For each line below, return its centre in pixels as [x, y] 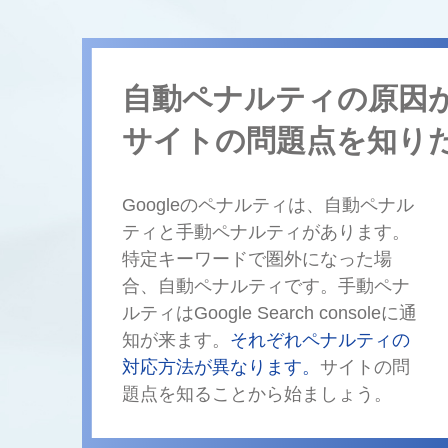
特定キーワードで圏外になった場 [257, 259]
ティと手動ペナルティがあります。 [266, 232]
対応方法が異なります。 [221, 367]
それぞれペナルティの [320, 340]
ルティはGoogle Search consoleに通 [269, 313]
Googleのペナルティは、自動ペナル [268, 205]
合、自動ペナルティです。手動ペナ [266, 286]
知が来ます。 [176, 340]
